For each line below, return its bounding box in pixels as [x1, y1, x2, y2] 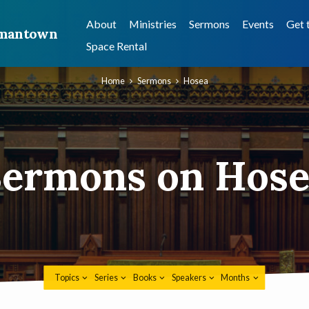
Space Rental [86, 39, 147, 52]
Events [242, 17, 274, 30]
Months [221, 272, 252, 283]
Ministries [129, 17, 177, 30]
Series [94, 272, 119, 283]
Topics [54, 272, 81, 283]
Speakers [171, 272, 208, 283]
